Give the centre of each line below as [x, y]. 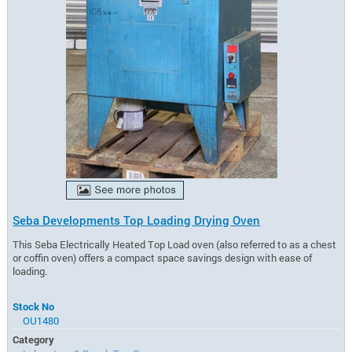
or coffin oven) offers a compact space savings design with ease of [163, 257]
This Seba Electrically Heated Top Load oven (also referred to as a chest [175, 244]
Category [34, 340]
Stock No [34, 307]
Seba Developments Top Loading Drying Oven [137, 220]
